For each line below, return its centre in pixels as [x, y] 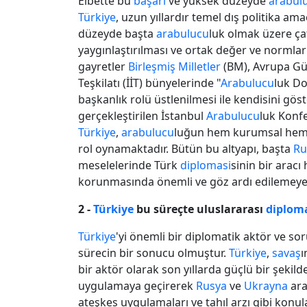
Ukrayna [266, 285]
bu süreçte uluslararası [200, 209]
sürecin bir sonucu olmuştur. [153, 253]
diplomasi [206, 165]
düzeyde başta [117, 33]
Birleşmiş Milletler [174, 66]
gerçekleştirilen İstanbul [142, 115]
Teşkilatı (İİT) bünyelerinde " [149, 83]
